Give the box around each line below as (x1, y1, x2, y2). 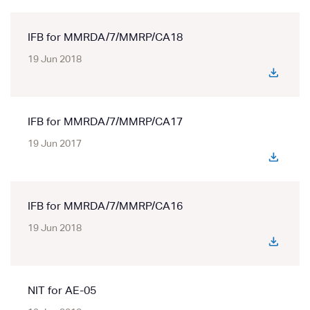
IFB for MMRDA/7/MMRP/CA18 (28, 33, 183, 44)
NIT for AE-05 (28, 286, 96, 297)
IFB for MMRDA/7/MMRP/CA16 (28, 201, 183, 212)
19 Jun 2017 (28, 139, 82, 149)
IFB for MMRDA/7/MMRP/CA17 (28, 117, 183, 128)
